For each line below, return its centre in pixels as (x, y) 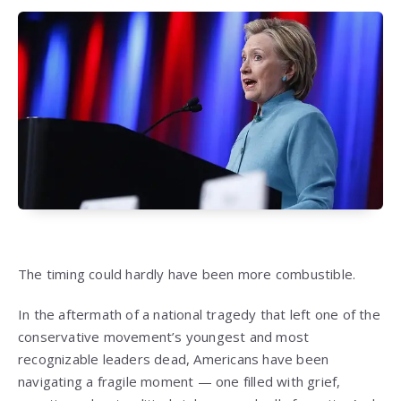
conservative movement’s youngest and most (164, 337)
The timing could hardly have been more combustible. (187, 274)
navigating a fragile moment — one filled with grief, (179, 382)
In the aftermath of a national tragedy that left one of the (199, 315)
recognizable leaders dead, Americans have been (174, 359)
